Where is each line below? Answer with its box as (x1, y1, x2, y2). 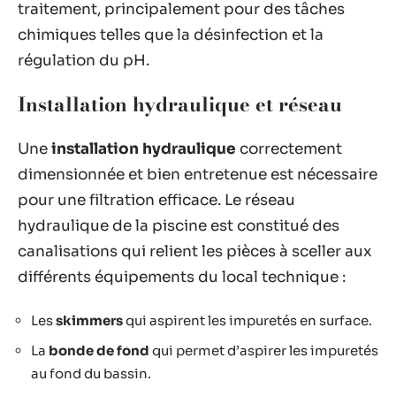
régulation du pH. (18, 50, 149, 70)
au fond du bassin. (31, 364, 151, 382)
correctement (236, 139, 342, 158)
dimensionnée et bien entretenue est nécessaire (18, 164, 377, 184)
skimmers (56, 312, 123, 329)
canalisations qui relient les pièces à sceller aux (18, 241, 372, 261)
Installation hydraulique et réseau (18, 89, 342, 119)
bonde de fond (49, 341, 149, 359)
